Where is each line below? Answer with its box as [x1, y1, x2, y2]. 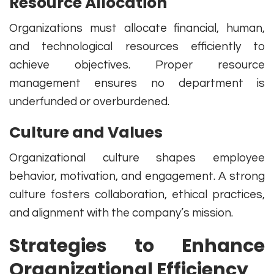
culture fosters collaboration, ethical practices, [9, 188, 265, 201]
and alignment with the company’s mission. [9, 207, 233, 220]
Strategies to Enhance [9, 233, 265, 259]
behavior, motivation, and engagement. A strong [9, 170, 265, 183]
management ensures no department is [9, 77, 265, 90]
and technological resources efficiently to [9, 40, 265, 53]
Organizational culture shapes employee [9, 152, 265, 165]
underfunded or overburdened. [9, 95, 169, 108]
